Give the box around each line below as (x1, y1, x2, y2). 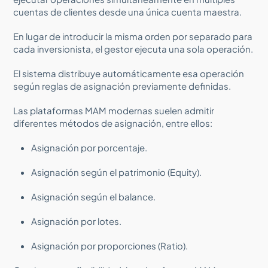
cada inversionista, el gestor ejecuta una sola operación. (13, 42, 254, 54)
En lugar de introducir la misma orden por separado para (13, 30, 253, 42)
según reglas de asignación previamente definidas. (13, 80, 232, 92)
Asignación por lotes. (31, 215, 122, 227)
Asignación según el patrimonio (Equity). (31, 166, 202, 178)
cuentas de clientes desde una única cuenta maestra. (13, 5, 242, 17)
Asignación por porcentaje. (31, 141, 148, 153)
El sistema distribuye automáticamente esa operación (13, 67, 245, 79)
